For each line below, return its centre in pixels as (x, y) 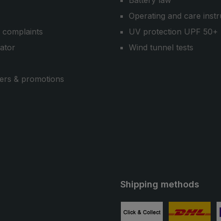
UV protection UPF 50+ (173, 32)
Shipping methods (160, 184)
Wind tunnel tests (161, 47)
